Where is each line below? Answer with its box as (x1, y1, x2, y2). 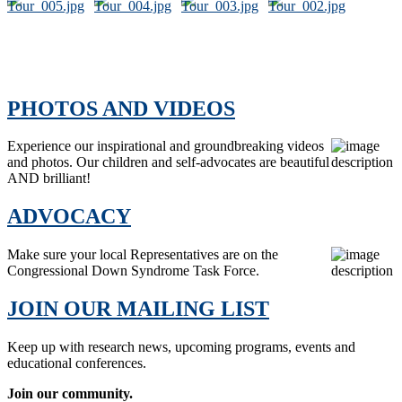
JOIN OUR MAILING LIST (7, 297, 269, 321)
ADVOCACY (7, 205, 131, 229)
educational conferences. (7, 355, 146, 371)
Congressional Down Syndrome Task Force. (7, 263, 259, 279)
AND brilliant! (7, 170, 91, 187)
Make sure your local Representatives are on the (7, 247, 278, 263)
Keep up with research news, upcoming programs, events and (7, 339, 355, 355)
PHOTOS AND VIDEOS (7, 96, 235, 120)
